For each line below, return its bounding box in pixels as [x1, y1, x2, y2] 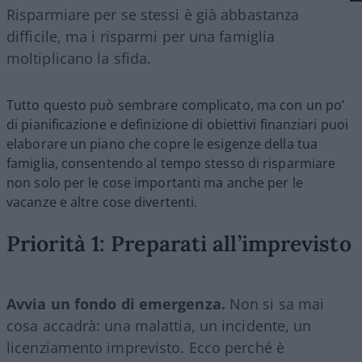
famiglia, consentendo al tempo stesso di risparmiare [6, 154, 336, 172]
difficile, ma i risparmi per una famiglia [6, 26, 276, 46]
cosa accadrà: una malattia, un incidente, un [6, 315, 312, 335]
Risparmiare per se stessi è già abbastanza [6, 4, 300, 24]
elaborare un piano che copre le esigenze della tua [6, 134, 318, 153]
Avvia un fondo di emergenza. [6, 293, 229, 314]
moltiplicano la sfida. [6, 48, 156, 68]
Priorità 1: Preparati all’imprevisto [6, 229, 351, 257]
